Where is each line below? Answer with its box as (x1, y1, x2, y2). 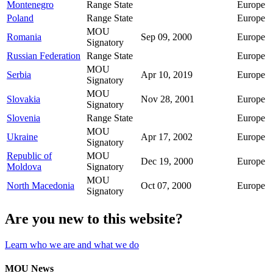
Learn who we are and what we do (5, 239, 139, 250)
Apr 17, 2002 (141, 131, 193, 142)
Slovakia (7, 93, 40, 104)
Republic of (7, 150, 52, 161)
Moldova (7, 161, 41, 172)
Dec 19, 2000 (141, 155, 193, 166)
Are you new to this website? (5, 210, 183, 227)
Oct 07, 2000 (141, 180, 191, 191)
